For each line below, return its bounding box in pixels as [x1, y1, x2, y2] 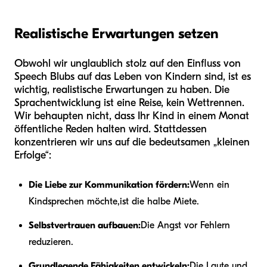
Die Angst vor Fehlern [141, 219, 230, 231]
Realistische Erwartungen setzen [14, 24, 219, 42]
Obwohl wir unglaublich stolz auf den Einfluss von [14, 57, 241, 70]
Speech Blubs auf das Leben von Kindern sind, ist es [14, 70, 251, 83]
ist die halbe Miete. [120, 195, 199, 207]
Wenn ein [190, 179, 229, 190]
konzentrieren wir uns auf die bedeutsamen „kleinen [14, 135, 250, 148]
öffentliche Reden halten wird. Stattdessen [14, 122, 207, 135]
